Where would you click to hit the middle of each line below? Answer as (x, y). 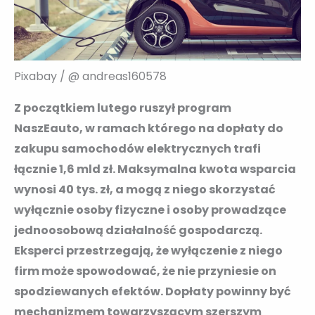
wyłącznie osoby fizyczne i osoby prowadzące (150, 210)
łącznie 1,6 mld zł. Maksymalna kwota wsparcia (155, 169)
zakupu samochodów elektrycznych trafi (137, 148)
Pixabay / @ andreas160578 (90, 76)
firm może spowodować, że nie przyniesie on (145, 271)
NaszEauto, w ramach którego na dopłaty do (149, 128)
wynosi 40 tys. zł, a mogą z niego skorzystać (145, 189)
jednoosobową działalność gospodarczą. (138, 230)
